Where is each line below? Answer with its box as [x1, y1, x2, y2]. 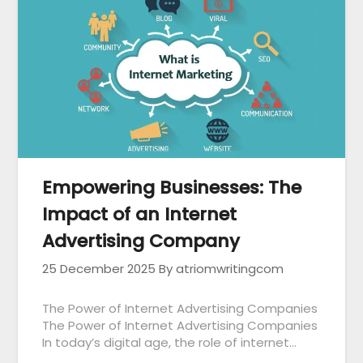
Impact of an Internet [42, 202, 237, 228]
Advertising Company [42, 228, 241, 254]
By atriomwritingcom [159, 260, 284, 278]
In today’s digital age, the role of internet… [42, 334, 297, 352]
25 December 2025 [42, 260, 156, 278]
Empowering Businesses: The [42, 175, 302, 201]
